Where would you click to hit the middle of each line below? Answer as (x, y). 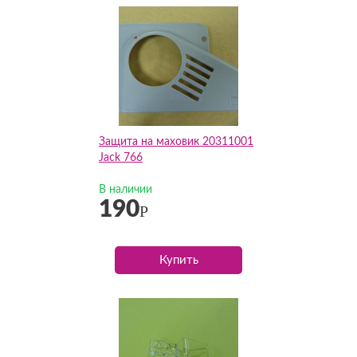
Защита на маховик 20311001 (176, 142)
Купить (178, 260)
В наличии (126, 190)
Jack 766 (121, 158)
